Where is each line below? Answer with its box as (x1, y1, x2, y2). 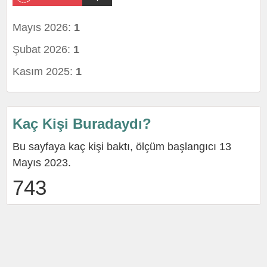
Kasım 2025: (13, 66, 76, 77)
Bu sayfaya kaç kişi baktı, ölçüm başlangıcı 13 (13, 141, 231, 153)
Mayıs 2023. (13, 157, 71, 169)
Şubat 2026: (13, 44, 73, 55)
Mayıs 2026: (13, 21, 74, 33)
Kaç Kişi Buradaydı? (13, 116, 151, 132)
